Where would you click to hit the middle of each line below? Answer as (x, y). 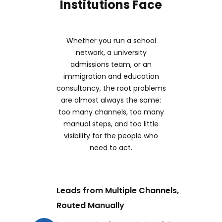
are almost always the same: (111, 100)
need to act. (111, 147)
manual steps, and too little (111, 124)
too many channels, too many (111, 112)
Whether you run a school (111, 40)
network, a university (111, 52)
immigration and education (111, 76)
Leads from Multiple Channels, (118, 190)
